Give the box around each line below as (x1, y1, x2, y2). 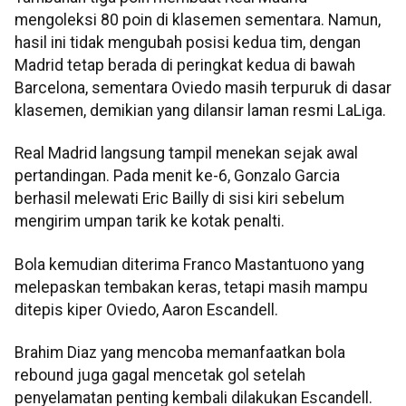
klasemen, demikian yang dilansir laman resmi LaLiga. (14, 101, 386, 120)
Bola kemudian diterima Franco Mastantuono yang (14, 255, 364, 274)
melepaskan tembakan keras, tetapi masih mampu (14, 277, 368, 296)
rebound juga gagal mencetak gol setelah (14, 366, 305, 385)
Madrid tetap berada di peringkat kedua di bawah (14, 55, 355, 74)
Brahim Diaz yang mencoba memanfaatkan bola (14, 343, 345, 362)
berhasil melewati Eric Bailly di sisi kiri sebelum (14, 189, 344, 208)
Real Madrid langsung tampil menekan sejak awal (14, 144, 358, 163)
